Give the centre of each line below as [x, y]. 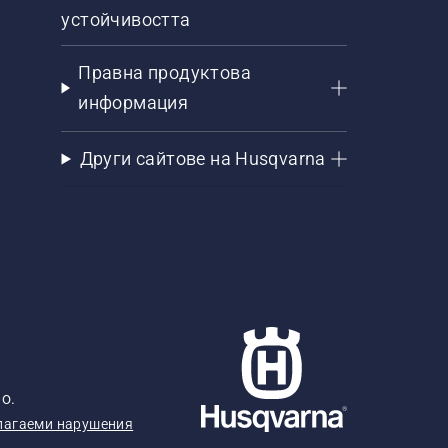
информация [133, 102]
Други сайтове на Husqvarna [202, 158]
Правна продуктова [164, 72]
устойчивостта [126, 19]
